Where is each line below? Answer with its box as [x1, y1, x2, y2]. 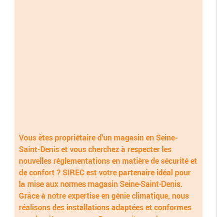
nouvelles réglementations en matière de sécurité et [18, 155, 197, 166]
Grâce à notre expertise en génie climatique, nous [18, 190, 189, 201]
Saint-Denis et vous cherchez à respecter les [18, 143, 171, 154]
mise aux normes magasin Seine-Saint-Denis [27, 178, 180, 189]
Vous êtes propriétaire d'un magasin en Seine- [18, 132, 178, 142]
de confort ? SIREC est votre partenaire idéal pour [18, 167, 191, 177]
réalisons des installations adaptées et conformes [18, 201, 191, 212]
